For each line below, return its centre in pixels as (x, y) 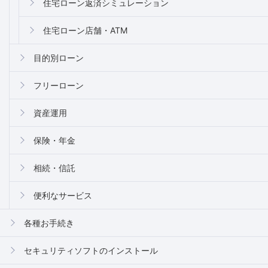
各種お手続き (49, 223)
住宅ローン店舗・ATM (85, 30)
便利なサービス (63, 195)
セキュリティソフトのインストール (91, 250)
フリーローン (59, 85)
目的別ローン (59, 57)
